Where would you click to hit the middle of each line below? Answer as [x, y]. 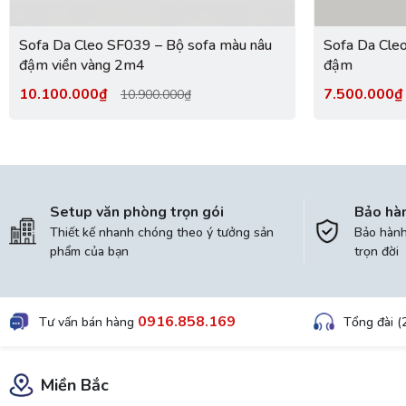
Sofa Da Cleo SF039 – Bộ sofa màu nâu [145, 45]
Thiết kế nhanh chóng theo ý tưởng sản [162, 232]
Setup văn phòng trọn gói [137, 212]
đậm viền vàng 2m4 [82, 65]
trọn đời [377, 251]
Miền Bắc [75, 385]
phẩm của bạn [89, 251]
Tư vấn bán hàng [88, 322]
